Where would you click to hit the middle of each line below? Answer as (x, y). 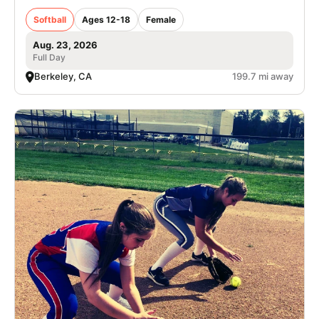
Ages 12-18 (106, 20)
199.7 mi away (263, 76)
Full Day (49, 57)
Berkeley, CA (63, 76)
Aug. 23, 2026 (65, 45)
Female (161, 20)
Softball (50, 20)
